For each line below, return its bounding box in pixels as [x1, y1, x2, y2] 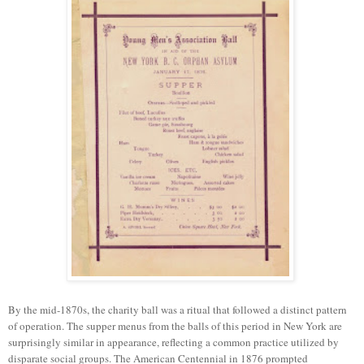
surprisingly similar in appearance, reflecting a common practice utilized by [8, 334, 339, 349]
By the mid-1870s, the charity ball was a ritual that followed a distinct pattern [8, 301, 347, 317]
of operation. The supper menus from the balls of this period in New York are [8, 318, 342, 333]
